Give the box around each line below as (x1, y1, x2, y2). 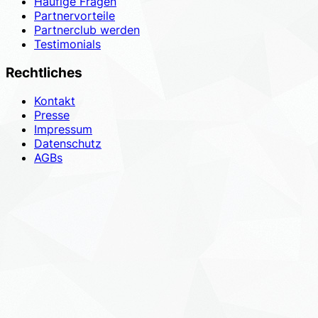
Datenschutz (34, 136, 102, 151)
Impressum (34, 122, 92, 137)
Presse (34, 108, 70, 123)
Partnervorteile (34, 8, 115, 23)
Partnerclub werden (34, 22, 140, 37)
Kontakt (34, 94, 75, 109)
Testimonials (34, 36, 101, 51)
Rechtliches (6, 64, 82, 81)
